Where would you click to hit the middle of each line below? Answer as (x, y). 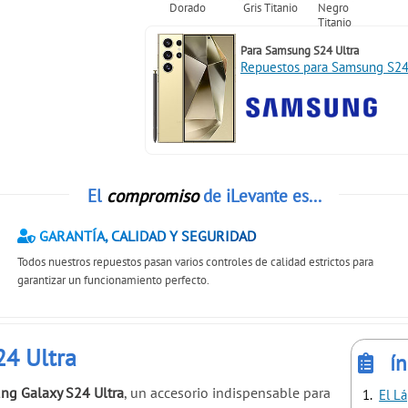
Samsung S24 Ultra (311, 50)
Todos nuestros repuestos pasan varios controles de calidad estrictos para (196, 261)
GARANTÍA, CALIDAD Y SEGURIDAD (146, 236)
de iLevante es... (260, 196)
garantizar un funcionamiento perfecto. (114, 280)
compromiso (152, 196)
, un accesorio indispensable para (228, 393)
